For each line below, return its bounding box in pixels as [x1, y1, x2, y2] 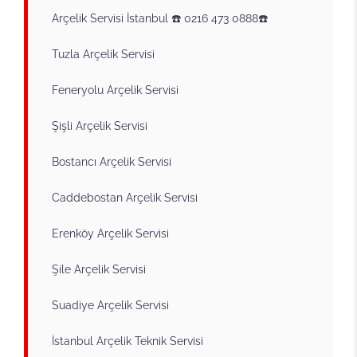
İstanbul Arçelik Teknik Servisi [52, 334, 203, 347]
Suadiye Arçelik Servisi [52, 298, 169, 312]
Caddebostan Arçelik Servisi [52, 190, 198, 204]
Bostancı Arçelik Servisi [52, 155, 171, 168]
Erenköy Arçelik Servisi [52, 226, 169, 240]
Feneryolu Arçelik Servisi [52, 83, 178, 96]
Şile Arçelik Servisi [52, 262, 146, 276]
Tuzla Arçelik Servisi [52, 47, 155, 61]
